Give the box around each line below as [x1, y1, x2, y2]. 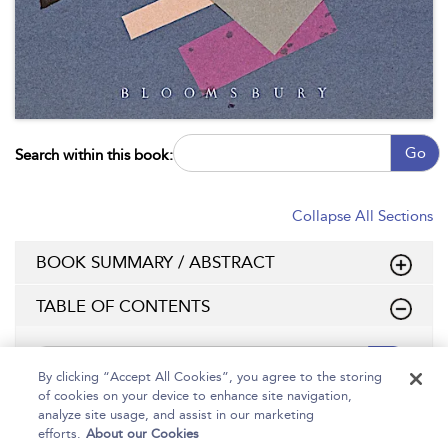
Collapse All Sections [292, 206, 433, 225]
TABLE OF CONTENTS [36, 295, 210, 316]
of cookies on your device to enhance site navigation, [38, 388, 353, 403]
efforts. [38, 426, 82, 441]
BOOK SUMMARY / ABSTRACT [36, 251, 275, 272]
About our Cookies [86, 426, 200, 441]
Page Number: [328, 406, 425, 425]
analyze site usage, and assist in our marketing [38, 407, 315, 422]
